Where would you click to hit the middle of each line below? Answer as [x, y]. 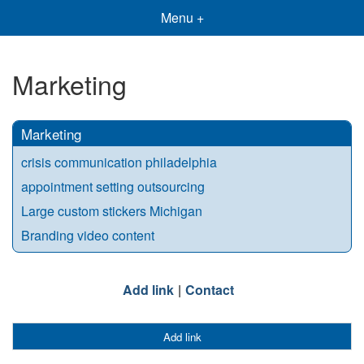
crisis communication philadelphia [119, 162]
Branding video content [88, 235]
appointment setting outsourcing [113, 186]
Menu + [182, 17]
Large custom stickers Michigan [112, 210]
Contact [209, 289]
